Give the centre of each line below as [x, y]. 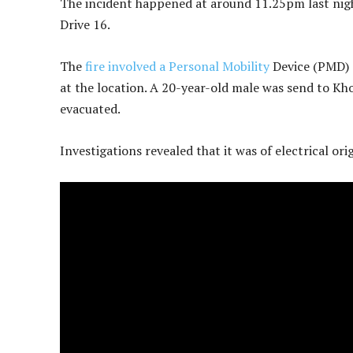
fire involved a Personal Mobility [177, 67]
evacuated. [90, 109]
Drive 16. [85, 25]
